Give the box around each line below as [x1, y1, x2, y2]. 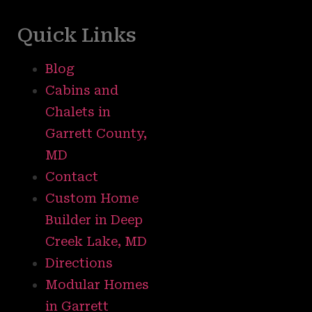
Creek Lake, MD [45, 234, 147, 249]
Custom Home [45, 191, 139, 206]
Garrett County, [45, 126, 147, 141]
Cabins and [45, 83, 118, 98]
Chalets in [45, 104, 111, 120]
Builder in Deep [45, 212, 143, 228]
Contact [45, 169, 98, 185]
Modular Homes [45, 277, 149, 292]
